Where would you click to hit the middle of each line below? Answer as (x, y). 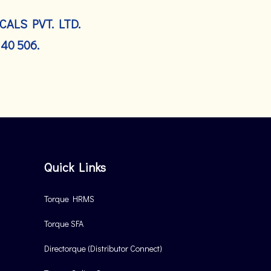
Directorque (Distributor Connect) (103, 248)
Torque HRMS (69, 199)
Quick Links (75, 167)
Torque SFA (64, 224)
